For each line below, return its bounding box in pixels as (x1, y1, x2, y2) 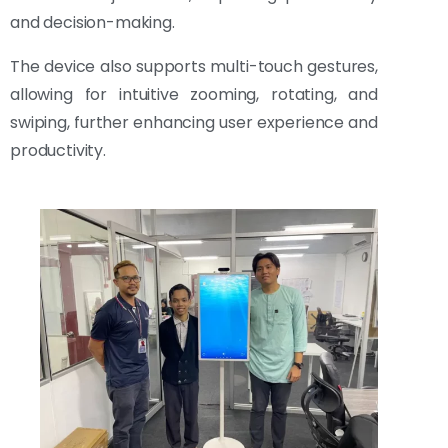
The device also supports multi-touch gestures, (10, 55, 378, 79)
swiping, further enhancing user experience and (10, 111, 378, 135)
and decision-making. (10, 11, 175, 35)
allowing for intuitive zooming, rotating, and (10, 83, 378, 107)
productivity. (10, 139, 106, 163)
